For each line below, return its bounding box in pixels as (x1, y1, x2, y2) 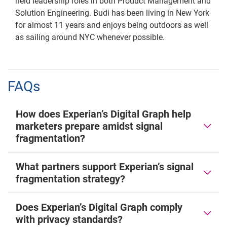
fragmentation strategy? (16, 173, 125, 185)
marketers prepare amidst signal (16, 120, 163, 132)
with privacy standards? (16, 213, 123, 225)
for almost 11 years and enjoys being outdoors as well (15, 20, 208, 30)
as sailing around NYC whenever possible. (15, 32, 165, 42)
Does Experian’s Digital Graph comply (16, 201, 182, 213)
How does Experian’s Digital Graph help (16, 108, 191, 120)
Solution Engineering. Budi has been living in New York (15, 8, 209, 18)
